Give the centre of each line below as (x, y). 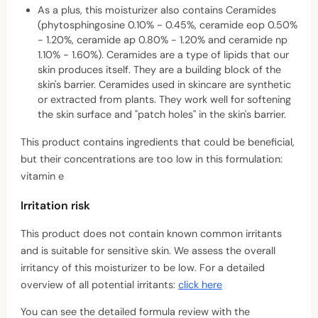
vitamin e (42, 176)
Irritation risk (55, 205)
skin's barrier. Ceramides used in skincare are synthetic (164, 84)
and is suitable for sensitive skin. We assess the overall (148, 250)
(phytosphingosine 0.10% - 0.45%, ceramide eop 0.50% (168, 24)
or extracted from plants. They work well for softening (164, 99)
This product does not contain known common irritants (151, 233)
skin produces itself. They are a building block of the (159, 69)
